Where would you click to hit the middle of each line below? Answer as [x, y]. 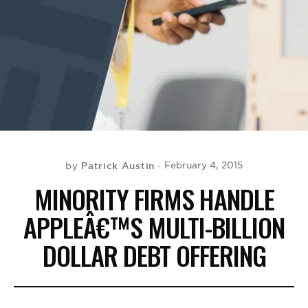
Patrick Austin [118, 166]
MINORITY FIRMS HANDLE [154, 199]
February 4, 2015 [203, 165]
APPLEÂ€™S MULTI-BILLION [154, 227]
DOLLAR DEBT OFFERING [154, 255]
